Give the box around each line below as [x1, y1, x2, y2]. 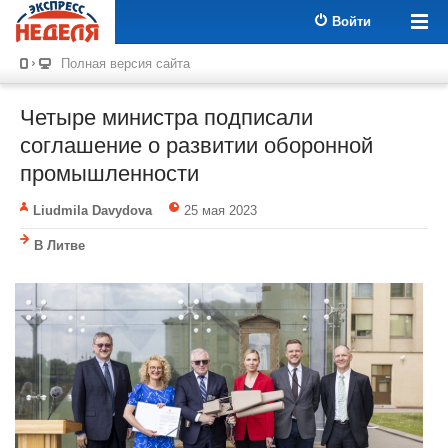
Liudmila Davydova [33, 203, 152, 218]
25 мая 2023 [183, 203, 257, 218]
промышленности [20, 161, 199, 186]
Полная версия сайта [61, 56, 190, 71]
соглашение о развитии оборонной [20, 133, 373, 158]
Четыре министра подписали [20, 105, 313, 130]
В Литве [34, 238, 85, 253]
